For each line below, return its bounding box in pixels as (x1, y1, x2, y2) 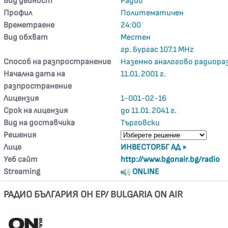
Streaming (4, 167, 41, 177)
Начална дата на (4, 69, 66, 79)
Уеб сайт (4, 155, 38, 164)
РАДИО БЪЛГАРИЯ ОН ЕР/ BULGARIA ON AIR (4, 189, 183, 201)
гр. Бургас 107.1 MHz (121, 45, 194, 54)
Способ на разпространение (4, 57, 111, 67)
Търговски (121, 118, 160, 128)
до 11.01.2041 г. (121, 106, 177, 116)
